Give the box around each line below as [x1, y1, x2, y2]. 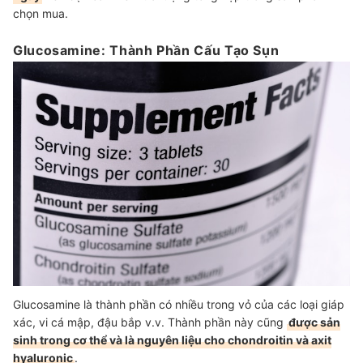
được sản [288, 314, 340, 329]
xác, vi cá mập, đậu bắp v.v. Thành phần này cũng [13, 314, 287, 329]
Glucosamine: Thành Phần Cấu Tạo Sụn [13, 41, 280, 58]
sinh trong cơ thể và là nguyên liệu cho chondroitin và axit [13, 332, 331, 347]
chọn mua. [13, 6, 71, 20]
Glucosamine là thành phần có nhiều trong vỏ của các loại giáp [13, 297, 344, 311]
